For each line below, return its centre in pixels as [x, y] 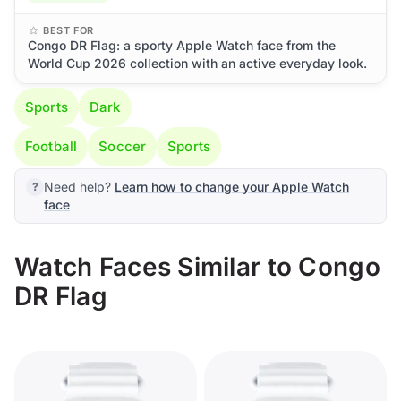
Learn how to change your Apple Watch [232, 187]
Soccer [123, 146]
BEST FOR [68, 30]
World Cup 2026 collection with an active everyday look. [197, 63]
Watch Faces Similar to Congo [197, 267]
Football [51, 146]
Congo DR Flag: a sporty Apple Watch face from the [182, 45]
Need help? [79, 187]
